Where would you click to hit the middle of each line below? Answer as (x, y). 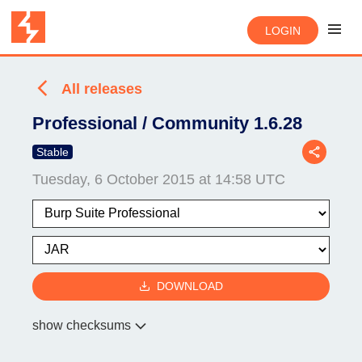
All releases (102, 89)
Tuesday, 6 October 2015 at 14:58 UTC (159, 179)
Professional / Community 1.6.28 (167, 123)
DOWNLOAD (190, 286)
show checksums (82, 325)
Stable (53, 152)
